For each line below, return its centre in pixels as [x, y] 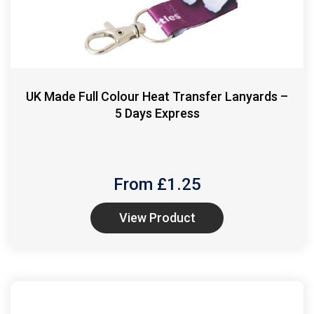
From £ [142, 184]
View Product [157, 217]
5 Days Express [157, 113]
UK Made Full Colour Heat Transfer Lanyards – [157, 96]
